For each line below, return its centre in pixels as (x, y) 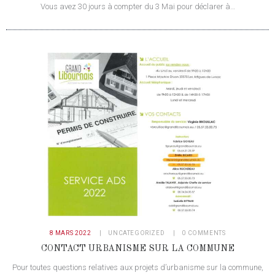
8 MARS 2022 (70, 233)
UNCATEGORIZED (137, 233)
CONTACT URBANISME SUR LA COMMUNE (137, 248)
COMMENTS (207, 233)
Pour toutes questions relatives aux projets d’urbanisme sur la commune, (137, 267)
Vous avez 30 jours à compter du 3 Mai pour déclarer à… (137, 7)
